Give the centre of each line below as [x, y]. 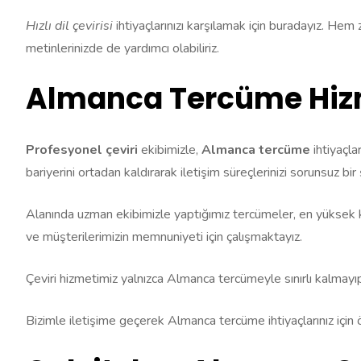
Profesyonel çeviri [82, 149]
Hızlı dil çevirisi [69, 25]
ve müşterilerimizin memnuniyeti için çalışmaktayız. [164, 237]
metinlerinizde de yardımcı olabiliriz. [122, 48]
